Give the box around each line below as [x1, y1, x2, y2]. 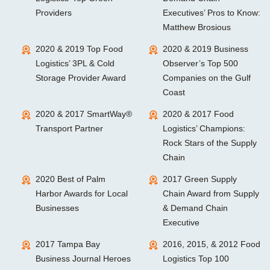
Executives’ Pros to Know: [162, 8, 260, 18]
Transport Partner [36, 124, 103, 134]
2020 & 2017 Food [162, 109, 234, 119]
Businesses [36, 203, 79, 213]
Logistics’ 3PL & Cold [36, 58, 115, 69]
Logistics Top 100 [162, 254, 229, 264]
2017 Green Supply [162, 174, 237, 184]
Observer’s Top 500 [162, 58, 238, 69]
